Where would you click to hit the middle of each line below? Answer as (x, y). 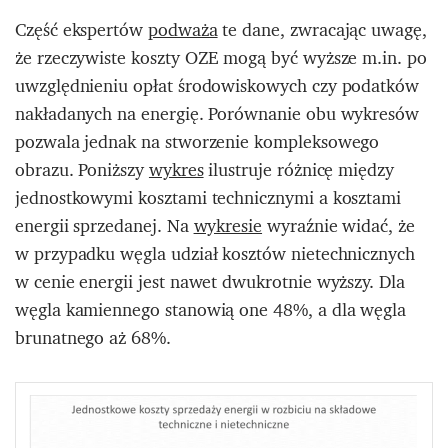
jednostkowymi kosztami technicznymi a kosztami (208, 197)
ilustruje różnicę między (298, 169)
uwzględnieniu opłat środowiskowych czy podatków (217, 85)
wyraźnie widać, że (338, 225)
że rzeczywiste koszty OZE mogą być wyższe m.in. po (221, 57)
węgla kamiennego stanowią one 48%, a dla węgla (211, 309)
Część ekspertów (81, 29)
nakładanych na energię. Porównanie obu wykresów (217, 113)
